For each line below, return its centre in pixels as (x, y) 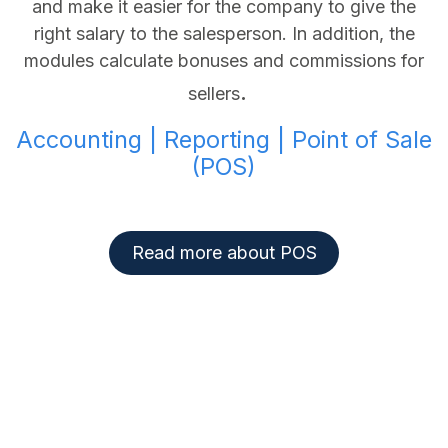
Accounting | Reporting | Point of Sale (224, 140)
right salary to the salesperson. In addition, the (224, 34)
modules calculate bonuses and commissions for (224, 61)
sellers (213, 94)
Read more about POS (224, 253)
